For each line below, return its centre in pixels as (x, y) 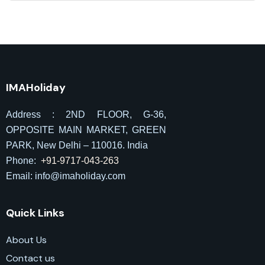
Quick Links (35, 213)
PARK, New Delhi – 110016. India (77, 146)
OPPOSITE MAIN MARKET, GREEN (86, 130)
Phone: (21, 161)
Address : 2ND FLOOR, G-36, (86, 115)
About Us (26, 240)
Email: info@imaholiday (56, 176)
